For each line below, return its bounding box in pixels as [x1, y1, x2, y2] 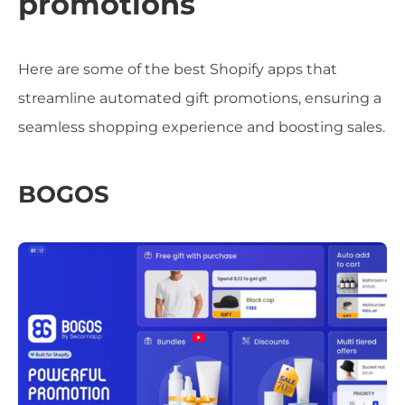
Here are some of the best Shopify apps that [18, 60, 337, 78]
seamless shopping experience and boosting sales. [18, 118, 385, 136]
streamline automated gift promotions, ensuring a [18, 89, 381, 107]
